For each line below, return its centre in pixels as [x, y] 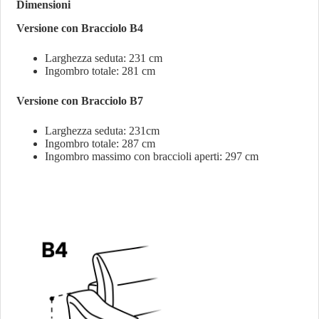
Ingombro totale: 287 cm [100, 143]
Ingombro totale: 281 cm [100, 70]
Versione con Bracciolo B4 [80, 28]
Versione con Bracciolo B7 [80, 100]
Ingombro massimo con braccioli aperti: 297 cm [152, 156]
